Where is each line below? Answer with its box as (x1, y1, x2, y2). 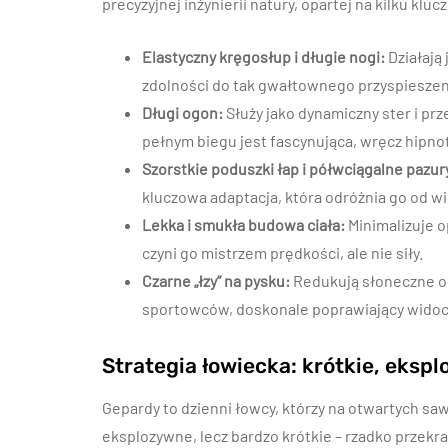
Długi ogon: (142, 103, 223, 122)
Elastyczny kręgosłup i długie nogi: (142, 47, 385, 66)
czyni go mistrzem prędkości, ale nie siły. (142, 243, 423, 262)
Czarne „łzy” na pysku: (142, 271, 290, 290)
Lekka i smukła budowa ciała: (142, 215, 345, 234)
